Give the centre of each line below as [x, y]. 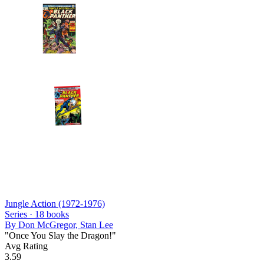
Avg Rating [26, 246]
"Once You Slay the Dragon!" [60, 235]
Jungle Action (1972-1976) [55, 203]
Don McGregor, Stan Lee [66, 225]
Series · [20, 214]
